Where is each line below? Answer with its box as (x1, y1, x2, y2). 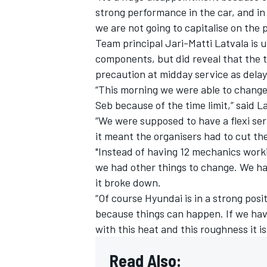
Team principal (95, 36, 165, 49)
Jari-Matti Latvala (165, 36, 249, 49)
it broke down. (95, 175, 161, 189)
